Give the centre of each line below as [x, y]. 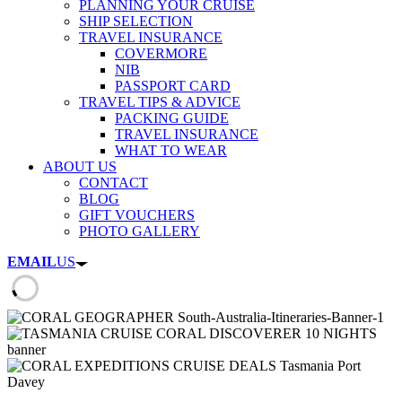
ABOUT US [80, 167]
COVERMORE [161, 54]
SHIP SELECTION [136, 22]
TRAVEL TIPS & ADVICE [160, 102]
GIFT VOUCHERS [137, 215]
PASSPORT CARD [173, 86]
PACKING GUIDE [172, 118]
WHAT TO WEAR [171, 151]
